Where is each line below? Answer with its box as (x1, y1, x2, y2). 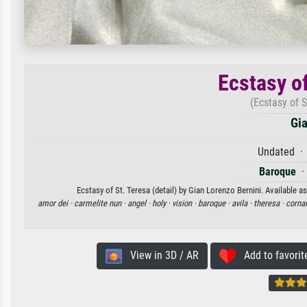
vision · (171, 198, 198, 209)
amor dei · (37, 198, 74, 209)
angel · (127, 198, 152, 209)
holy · (151, 198, 172, 209)
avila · (231, 198, 254, 209)
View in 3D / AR (121, 249, 199, 262)
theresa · (253, 198, 286, 209)
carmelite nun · (73, 198, 127, 209)
